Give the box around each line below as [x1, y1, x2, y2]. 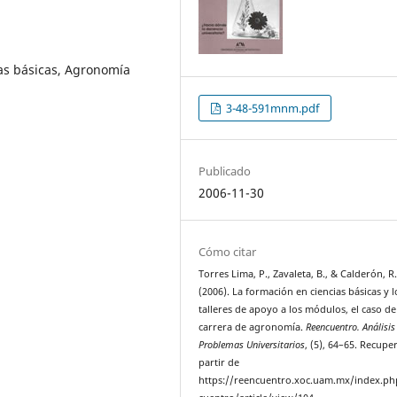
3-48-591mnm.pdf [223, 99, 320, 116]
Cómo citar [198, 244, 257, 260]
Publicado [198, 162, 252, 179]
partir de [198, 356, 240, 369]
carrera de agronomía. [198, 321, 307, 333]
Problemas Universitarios [198, 339, 306, 351]
